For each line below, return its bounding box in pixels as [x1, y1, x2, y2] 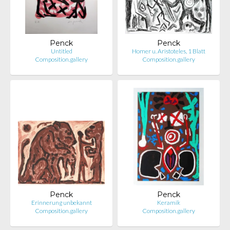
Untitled [50, 47, 72, 55]
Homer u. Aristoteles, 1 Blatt [132, 47, 205, 55]
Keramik [157, 199, 180, 206]
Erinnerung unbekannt [31, 199, 92, 206]
